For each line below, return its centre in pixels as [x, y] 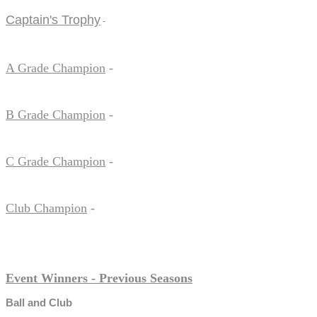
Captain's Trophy [53, 19]
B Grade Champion [56, 114]
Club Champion [46, 208]
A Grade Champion [56, 68]
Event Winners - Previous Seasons [99, 278]
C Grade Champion [56, 161]
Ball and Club [39, 302]
